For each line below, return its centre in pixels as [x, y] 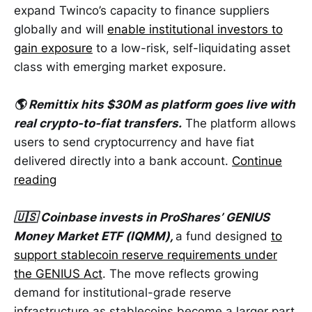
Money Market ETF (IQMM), [95, 236]
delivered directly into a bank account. [123, 161]
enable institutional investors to [195, 29]
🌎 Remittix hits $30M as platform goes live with [155, 105]
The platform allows [239, 124]
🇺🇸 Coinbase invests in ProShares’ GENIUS [142, 218]
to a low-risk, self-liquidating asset [192, 48]
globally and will [61, 29]
